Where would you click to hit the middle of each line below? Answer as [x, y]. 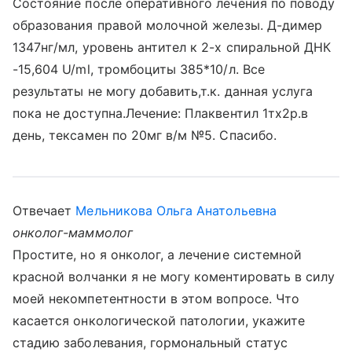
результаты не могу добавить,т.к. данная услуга [163, 91]
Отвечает [44, 211]
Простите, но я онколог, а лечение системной [158, 255]
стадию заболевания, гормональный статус [150, 343]
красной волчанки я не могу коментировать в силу [174, 277]
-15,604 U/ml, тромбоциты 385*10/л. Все [139, 69]
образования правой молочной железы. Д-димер [168, 25]
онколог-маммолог [73, 233]
